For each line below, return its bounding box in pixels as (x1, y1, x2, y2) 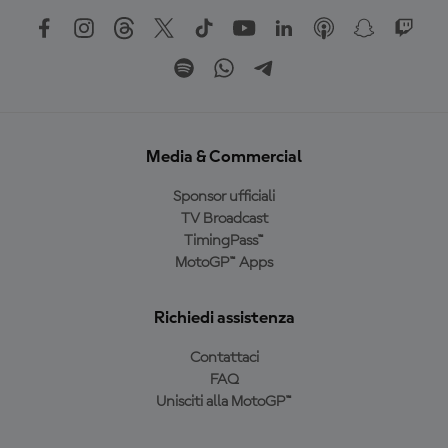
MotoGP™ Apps (175, 255, 273, 271)
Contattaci (189, 350, 259, 366)
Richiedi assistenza (153, 309, 295, 327)
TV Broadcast (180, 211, 268, 227)
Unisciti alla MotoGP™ (156, 394, 292, 410)
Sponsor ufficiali (173, 189, 275, 205)
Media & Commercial (146, 148, 302, 166)
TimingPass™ (184, 233, 264, 249)
